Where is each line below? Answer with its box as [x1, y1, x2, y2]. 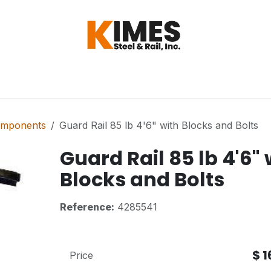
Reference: [59, 201, 114, 213]
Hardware [30, 74, 76, 86]
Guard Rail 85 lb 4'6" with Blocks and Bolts [59, 119, 258, 131]
